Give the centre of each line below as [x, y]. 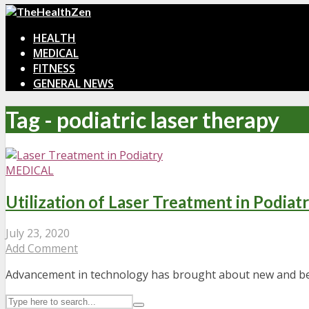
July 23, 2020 [38, 233]
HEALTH [54, 38]
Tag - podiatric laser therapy [142, 119]
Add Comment [42, 248]
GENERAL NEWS [73, 84]
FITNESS [54, 69]
